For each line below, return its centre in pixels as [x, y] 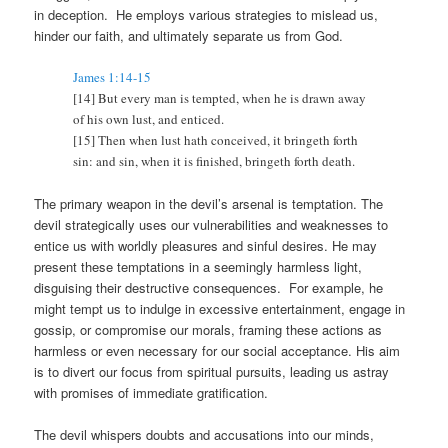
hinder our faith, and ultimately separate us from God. [191, 35]
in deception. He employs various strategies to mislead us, [206, 14]
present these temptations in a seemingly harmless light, [198, 266]
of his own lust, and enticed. [149, 118]
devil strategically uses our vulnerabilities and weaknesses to [211, 224]
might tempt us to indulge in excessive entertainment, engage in [220, 308]
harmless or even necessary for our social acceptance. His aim [217, 350]
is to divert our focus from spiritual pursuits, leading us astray [212, 371]
